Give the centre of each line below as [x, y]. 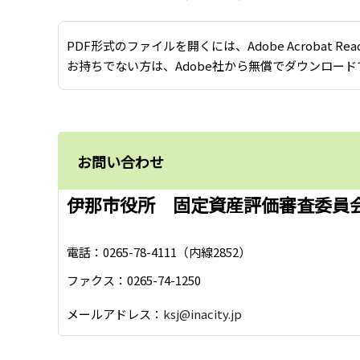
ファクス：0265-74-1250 [134, 280]
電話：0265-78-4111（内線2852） [159, 252]
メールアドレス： [115, 314]
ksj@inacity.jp [202, 314]
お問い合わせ [121, 162]
